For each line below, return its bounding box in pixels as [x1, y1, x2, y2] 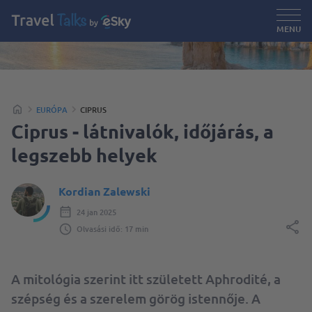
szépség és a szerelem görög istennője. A [11, 290, 260, 307]
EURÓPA [36, 103, 68, 116]
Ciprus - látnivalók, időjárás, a [11, 119, 274, 143]
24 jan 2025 [77, 205, 116, 218]
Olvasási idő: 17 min [77, 223, 148, 235]
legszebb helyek [11, 143, 157, 166]
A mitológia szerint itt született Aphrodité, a [11, 270, 281, 288]
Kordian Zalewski [58, 184, 150, 198]
